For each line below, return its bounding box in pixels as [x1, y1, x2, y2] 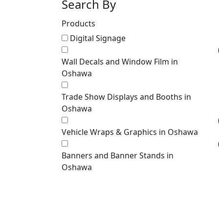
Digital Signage [70, 33, 126, 44]
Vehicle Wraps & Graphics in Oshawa [62, 127, 198, 137]
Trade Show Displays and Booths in [62, 91, 191, 102]
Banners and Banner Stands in [62, 150, 174, 161]
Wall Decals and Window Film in [62, 56, 178, 67]
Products [62, 18, 95, 29]
